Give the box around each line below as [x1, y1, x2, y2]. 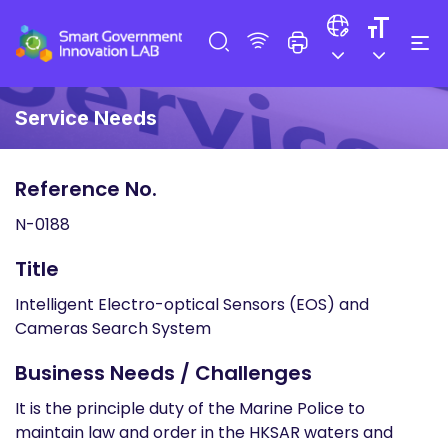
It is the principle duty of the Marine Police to [15, 397, 365, 420]
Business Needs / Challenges [15, 359, 312, 387]
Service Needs [15, 106, 157, 130]
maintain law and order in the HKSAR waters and [15, 421, 393, 444]
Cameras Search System [15, 317, 211, 340]
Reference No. [15, 175, 157, 203]
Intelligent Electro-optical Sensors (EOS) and [15, 293, 369, 316]
